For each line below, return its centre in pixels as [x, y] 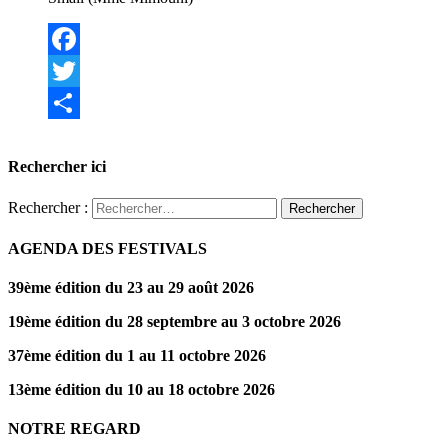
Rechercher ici [57, 167]
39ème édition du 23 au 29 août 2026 [131, 288]
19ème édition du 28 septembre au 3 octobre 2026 [174, 322]
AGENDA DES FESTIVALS [107, 248]
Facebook [79, 71]
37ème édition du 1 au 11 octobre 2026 [137, 356]
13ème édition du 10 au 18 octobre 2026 [141, 390]
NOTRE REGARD [74, 429]
